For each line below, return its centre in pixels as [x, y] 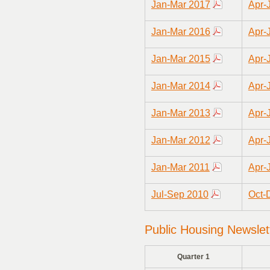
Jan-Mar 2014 [181, 86]
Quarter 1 [193, 257]
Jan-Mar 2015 [181, 59]
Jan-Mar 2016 [181, 32]
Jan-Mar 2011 [180, 168]
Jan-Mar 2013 [181, 113]
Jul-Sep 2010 [180, 195]
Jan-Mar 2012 [181, 140]
